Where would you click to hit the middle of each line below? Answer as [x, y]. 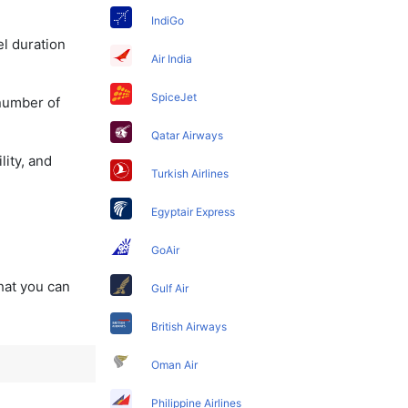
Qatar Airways [188, 135]
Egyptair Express [194, 211]
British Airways [189, 326]
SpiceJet [174, 97]
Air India [172, 58]
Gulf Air [170, 288]
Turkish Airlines [190, 173]
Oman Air [175, 364]
